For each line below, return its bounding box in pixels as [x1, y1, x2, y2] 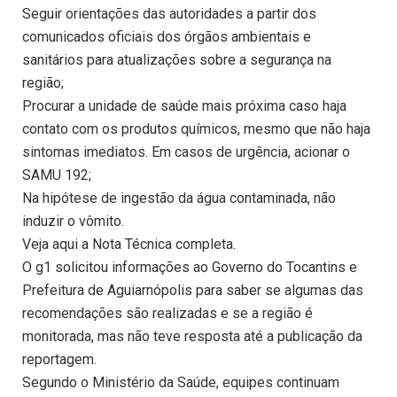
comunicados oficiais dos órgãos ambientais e [22, 28, 311, 46]
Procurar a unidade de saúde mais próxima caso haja [22, 97, 346, 115]
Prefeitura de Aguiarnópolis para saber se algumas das [22, 282, 363, 300]
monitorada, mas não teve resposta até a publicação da [22, 328, 362, 346]
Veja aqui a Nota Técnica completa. [22, 236, 236, 253]
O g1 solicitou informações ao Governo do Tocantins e [22, 259, 357, 276]
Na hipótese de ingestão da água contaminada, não [22, 190, 336, 207]
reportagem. [22, 351, 97, 369]
